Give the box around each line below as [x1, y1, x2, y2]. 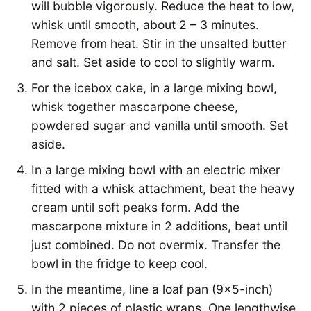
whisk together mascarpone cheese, [31, 99, 238, 115]
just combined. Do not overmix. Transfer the [31, 237, 280, 253]
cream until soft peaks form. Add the [31, 200, 239, 215]
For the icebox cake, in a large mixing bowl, [31, 81, 277, 96]
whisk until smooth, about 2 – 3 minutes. [31, 17, 259, 33]
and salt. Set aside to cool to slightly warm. [31, 55, 275, 70]
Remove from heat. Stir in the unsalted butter [31, 36, 287, 51]
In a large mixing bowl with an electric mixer [31, 162, 280, 178]
